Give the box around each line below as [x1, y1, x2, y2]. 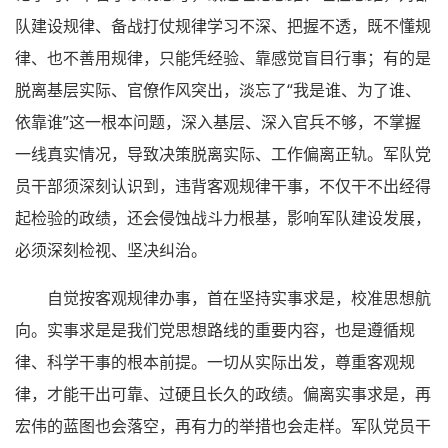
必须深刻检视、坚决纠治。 [15, 238, 207, 261]
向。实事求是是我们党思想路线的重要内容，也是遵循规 [15, 318, 415, 341]
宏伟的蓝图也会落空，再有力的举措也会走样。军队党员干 [15, 414, 431, 437]
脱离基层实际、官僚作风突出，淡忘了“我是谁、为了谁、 [15, 78, 421, 101]
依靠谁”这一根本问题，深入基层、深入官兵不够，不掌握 [15, 110, 421, 133]
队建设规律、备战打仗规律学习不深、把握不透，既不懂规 [15, 14, 431, 37]
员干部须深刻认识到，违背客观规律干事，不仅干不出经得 [15, 174, 431, 197]
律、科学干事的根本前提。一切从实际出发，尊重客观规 [15, 350, 415, 373]
